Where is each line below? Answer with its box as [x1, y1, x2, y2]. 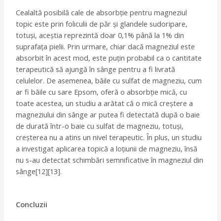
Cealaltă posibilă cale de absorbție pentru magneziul [16, 7, 187, 18]
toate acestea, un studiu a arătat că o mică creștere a [16, 98, 193, 109]
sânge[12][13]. [16, 166, 62, 177]
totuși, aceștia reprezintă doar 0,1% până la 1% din [16, 30, 184, 40]
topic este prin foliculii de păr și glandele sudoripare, [16, 19, 188, 29]
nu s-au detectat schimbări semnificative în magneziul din [16, 155, 204, 165]
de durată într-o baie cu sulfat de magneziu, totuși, [16, 121, 184, 131]
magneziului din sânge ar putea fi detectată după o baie [16, 110, 200, 120]
